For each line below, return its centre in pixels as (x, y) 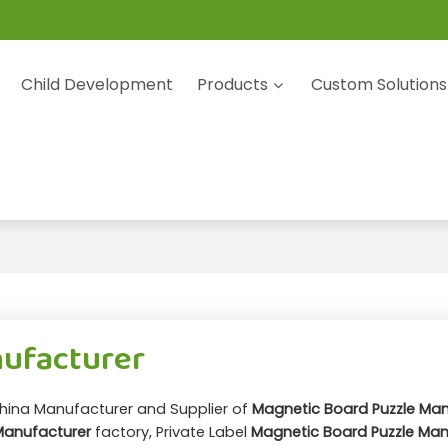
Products (232, 84)
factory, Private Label (170, 432)
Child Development (97, 84)
